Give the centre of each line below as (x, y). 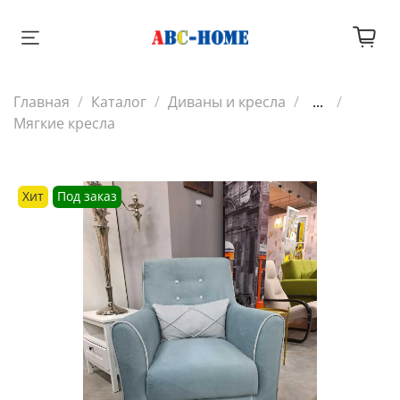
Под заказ (87, 196)
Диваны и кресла (227, 101)
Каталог (119, 101)
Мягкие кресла (64, 123)
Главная (42, 101)
